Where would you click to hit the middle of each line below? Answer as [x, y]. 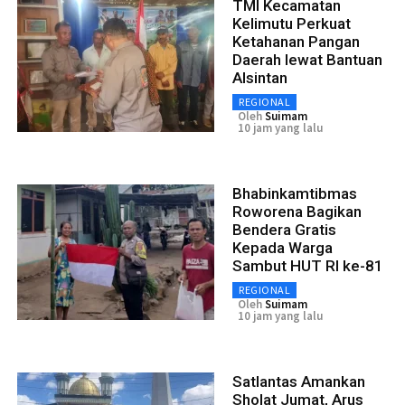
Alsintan [260, 77]
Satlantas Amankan [299, 381]
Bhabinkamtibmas [295, 193]
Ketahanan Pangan [296, 41]
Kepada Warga [283, 247]
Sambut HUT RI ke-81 [308, 265]
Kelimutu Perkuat [292, 23]
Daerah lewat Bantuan [307, 59]
